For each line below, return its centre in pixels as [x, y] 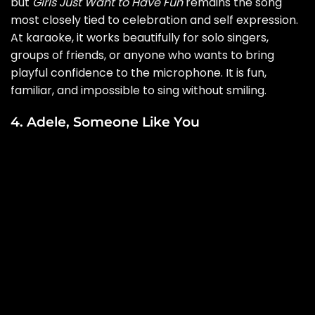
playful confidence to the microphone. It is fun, [139, 72]
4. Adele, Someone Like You [105, 122]
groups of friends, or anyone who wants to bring [142, 55]
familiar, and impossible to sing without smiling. [139, 90]
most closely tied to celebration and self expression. [154, 20]
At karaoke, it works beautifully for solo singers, [140, 37]
